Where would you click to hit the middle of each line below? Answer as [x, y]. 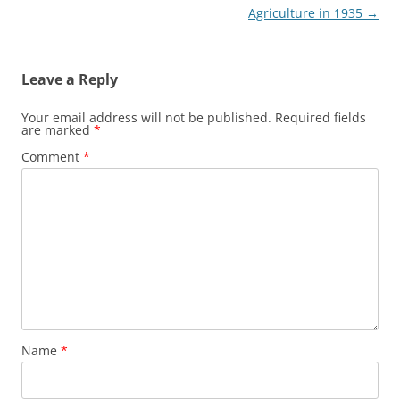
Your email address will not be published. [146, 117]
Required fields [321, 117]
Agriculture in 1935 [307, 13]
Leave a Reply [70, 79]
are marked [58, 130]
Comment [52, 157]
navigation [54, 13]
